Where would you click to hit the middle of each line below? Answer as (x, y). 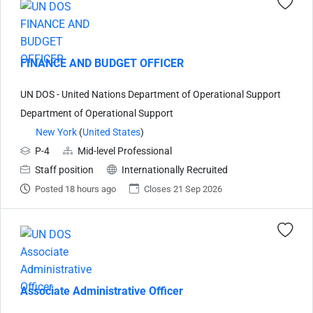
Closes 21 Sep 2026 (183, 189)
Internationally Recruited (175, 170)
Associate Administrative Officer (102, 291)
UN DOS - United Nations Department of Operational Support (151, 94)
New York (56, 132)
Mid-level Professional (125, 151)
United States (111, 132)
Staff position (64, 170)
